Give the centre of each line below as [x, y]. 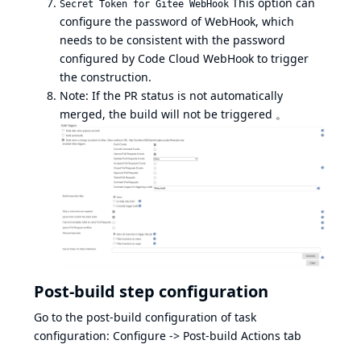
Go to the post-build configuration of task [145, 317]
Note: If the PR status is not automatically [171, 95]
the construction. [106, 77]
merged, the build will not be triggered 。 [173, 114]
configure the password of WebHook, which [177, 21]
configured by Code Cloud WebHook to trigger [184, 58]
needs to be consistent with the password [172, 39]
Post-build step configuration [151, 291]
